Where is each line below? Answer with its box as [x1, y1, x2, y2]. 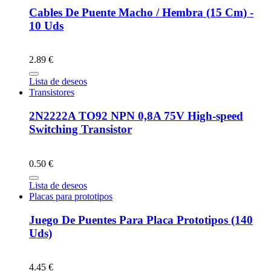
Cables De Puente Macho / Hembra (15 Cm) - [29, 5, 253, 19]
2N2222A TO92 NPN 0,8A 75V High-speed [29, 109, 243, 123]
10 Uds [29, 19, 64, 32]
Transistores [29, 87, 74, 98]
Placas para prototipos [29, 191, 113, 201]
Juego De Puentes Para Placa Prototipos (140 [29, 213, 253, 226]
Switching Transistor [29, 123, 132, 136]
